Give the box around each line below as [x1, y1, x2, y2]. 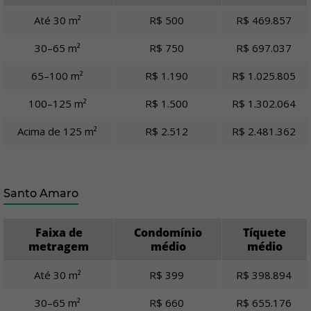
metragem [28, 239, 89, 254]
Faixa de [35, 225, 83, 240]
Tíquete [243, 225, 286, 240]
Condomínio [134, 225, 202, 240]
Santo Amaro [3, 187, 78, 200]
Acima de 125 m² [17, 124, 100, 138]
